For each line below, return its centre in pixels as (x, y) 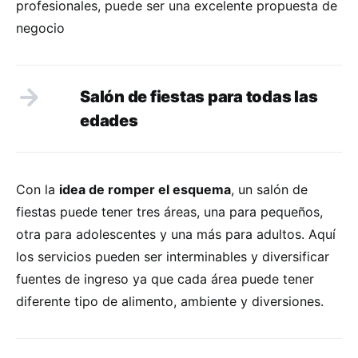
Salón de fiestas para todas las (199, 96)
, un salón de (269, 189)
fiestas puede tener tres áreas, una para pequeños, (169, 211)
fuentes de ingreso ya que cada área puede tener (165, 278)
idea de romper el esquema (145, 189)
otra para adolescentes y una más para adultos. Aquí (176, 234)
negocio (40, 28)
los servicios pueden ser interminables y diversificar (173, 256)
